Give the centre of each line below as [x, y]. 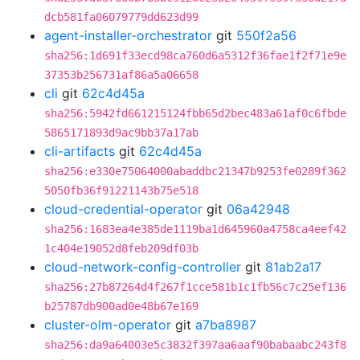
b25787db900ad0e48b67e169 [121, 306]
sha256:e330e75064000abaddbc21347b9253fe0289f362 [195, 171]
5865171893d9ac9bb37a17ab [121, 133]
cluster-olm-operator [108, 325]
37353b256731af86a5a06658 [121, 75]
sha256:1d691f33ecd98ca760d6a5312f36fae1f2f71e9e [195, 55]
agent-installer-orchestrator [128, 35]
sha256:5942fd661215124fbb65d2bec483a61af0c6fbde [195, 113]
